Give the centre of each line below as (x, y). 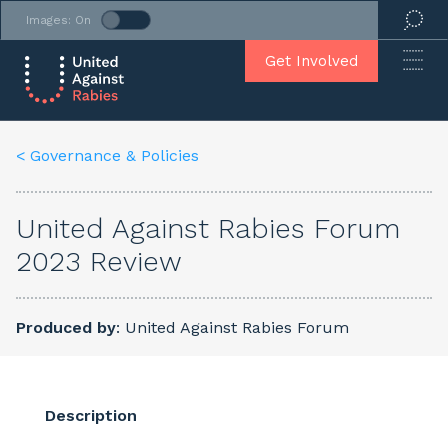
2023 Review (99, 261)
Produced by (66, 327)
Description (91, 415)
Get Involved (311, 61)
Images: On (58, 20)
